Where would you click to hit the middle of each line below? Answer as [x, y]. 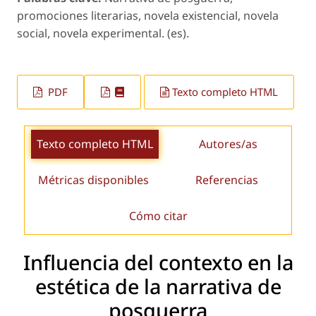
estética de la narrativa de [158, 286]
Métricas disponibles [94, 180]
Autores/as [229, 144]
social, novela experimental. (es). [103, 34]
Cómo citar [158, 215]
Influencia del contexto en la [158, 262]
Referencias [227, 180]
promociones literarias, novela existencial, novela [148, 16]
